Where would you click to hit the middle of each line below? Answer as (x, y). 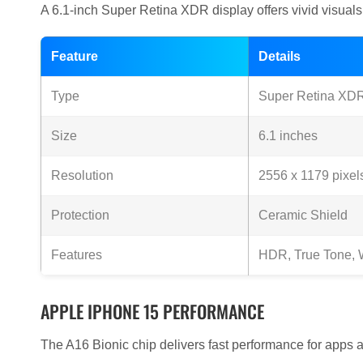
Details (280, 57)
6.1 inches (288, 136)
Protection (80, 216)
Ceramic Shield (303, 216)
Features (77, 255)
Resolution (82, 176)
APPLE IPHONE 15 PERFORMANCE (152, 312)
